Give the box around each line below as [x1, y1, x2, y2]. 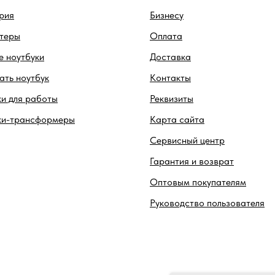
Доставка [150, 51, 191, 63]
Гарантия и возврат [150, 155, 234, 167]
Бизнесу [150, 9, 184, 21]
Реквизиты [150, 93, 193, 104]
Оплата [150, 30, 182, 42]
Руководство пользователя [150, 197, 265, 209]
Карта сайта [150, 114, 204, 125]
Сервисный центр [150, 134, 225, 146]
